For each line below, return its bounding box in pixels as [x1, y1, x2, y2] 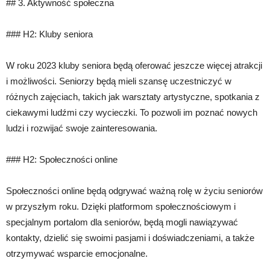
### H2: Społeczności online [6, 154, 118, 165]
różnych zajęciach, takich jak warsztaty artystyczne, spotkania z [6, 92, 260, 102]
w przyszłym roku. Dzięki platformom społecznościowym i [6, 201, 236, 212]
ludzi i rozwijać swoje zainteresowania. [6, 123, 157, 134]
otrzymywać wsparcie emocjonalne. [6, 248, 148, 259]
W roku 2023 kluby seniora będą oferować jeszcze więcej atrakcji [6, 60, 262, 71]
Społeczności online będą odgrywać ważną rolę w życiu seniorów [6, 186, 263, 196]
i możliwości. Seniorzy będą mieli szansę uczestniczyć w [6, 76, 231, 87]
